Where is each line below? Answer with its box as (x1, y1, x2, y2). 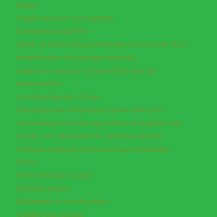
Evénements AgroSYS (16, 25, 87, 36)
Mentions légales (16, 182, 70, 193)
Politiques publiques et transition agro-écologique (16, 143, 170, 154)
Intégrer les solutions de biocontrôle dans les (16, 64, 156, 75)
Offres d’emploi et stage (16, 169, 92, 180)
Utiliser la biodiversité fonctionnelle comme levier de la (16, 38, 186, 49)
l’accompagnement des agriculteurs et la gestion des (16, 117, 182, 127)
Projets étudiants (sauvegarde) (16, 12, 113, 23)
